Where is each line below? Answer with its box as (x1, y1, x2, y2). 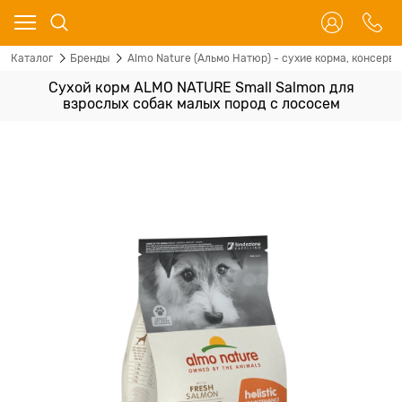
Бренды (70, 52, 110, 65)
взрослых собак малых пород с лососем (62, 96, 340, 112)
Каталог (11, 52, 53, 65)
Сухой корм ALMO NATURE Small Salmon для (48, 80, 354, 96)
